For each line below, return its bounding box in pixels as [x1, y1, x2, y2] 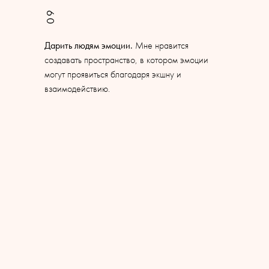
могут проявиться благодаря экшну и [44, 68, 181, 80]
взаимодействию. [44, 82, 110, 95]
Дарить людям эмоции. [44, 39, 133, 52]
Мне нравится [133, 39, 189, 52]
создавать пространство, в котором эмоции [44, 53, 208, 66]
